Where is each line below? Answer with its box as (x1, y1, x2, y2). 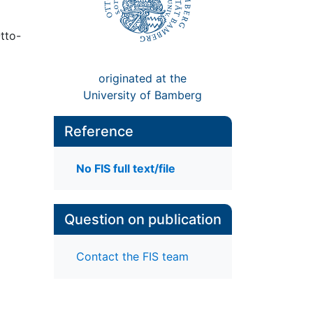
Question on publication (64, 211, 221, 228)
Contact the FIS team (75, 249, 189, 264)
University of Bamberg (83, 87, 203, 102)
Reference (64, 122, 133, 140)
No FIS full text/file (75, 161, 175, 176)
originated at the (99, 71, 187, 85)
